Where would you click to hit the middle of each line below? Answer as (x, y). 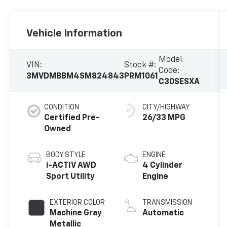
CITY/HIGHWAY (166, 108)
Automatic (163, 214)
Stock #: (140, 65)
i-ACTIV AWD (71, 166)
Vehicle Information (74, 33)
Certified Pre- (72, 118)
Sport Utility (71, 177)
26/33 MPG (164, 118)
